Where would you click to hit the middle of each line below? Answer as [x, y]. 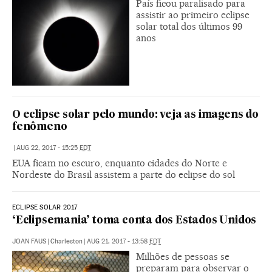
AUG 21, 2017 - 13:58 [118, 241]
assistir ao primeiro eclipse [193, 15]
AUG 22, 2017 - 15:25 [48, 148]
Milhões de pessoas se [183, 256]
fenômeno [40, 127]
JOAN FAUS [29, 241]
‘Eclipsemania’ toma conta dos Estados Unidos [134, 220]
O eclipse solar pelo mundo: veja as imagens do [135, 115]
